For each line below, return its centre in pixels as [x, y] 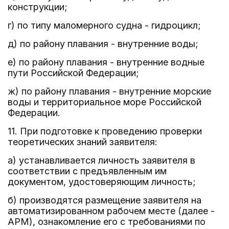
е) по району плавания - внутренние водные [106, 62]
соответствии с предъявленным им [87, 171]
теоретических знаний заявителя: [83, 142]
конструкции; [38, 7]
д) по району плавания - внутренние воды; [103, 44]
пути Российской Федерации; [73, 73]
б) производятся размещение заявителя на [105, 200]
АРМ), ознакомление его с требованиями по [107, 222]
